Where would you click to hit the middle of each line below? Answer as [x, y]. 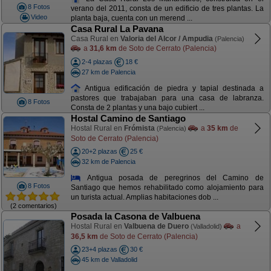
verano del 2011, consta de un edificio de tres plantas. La [167, 9]
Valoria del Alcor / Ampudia [166, 39]
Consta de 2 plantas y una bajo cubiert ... [137, 108]
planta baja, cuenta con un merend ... [131, 18]
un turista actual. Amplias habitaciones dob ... [144, 198]
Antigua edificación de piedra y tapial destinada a [172, 88]
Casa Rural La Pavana [117, 29]
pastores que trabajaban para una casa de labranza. [167, 98]
